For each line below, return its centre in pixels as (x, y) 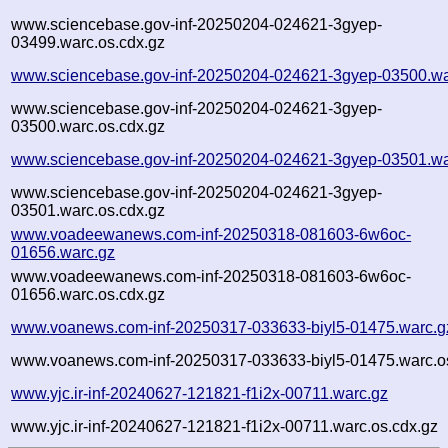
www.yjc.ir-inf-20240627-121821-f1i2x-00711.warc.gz (200, 393)
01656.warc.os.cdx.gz (88, 294)
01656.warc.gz (63, 252)
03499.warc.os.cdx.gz (88, 42)
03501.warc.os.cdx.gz (88, 210)
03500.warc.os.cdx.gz (88, 126)
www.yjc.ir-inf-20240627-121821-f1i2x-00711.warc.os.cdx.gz (225, 426)
